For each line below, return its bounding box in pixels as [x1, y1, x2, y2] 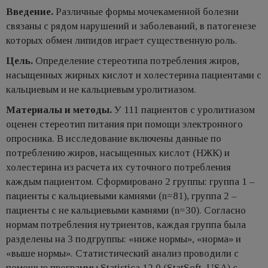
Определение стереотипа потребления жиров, [35, 54, 239, 66]
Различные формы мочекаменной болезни [53, 5, 239, 17]
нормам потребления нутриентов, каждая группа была [6, 218, 246, 230]
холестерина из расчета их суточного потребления [6, 161, 231, 173]
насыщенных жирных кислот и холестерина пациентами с [6, 69, 261, 81]
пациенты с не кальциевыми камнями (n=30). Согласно [6, 204, 246, 216]
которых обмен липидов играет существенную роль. [6, 34, 237, 46]
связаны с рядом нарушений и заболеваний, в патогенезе [6, 20, 256, 32]
